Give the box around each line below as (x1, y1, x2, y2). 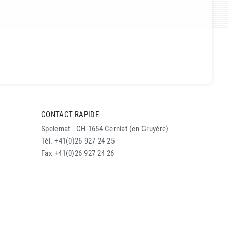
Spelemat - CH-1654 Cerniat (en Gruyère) (41, 124, 169, 134)
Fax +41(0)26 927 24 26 (41, 149, 115, 158)
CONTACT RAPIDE (41, 109, 99, 119)
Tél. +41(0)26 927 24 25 (41, 136, 115, 146)
